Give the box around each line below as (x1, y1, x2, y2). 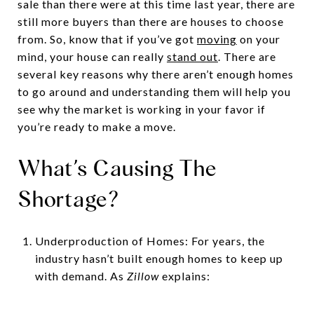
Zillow (126, 268, 159, 282)
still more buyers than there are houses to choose (18, 15, 284, 28)
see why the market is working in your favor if (18, 102, 266, 116)
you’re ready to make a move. (18, 120, 176, 133)
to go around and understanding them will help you (18, 85, 291, 98)
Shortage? (18, 185, 120, 212)
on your (237, 32, 280, 46)
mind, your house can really (18, 50, 167, 63)
